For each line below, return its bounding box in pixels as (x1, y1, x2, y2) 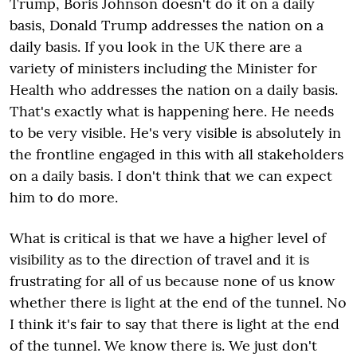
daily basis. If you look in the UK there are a (10, 37, 302, 56)
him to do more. (10, 187, 118, 206)
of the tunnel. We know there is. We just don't (10, 335, 317, 355)
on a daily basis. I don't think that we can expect (10, 166, 332, 185)
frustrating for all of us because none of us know (10, 271, 335, 290)
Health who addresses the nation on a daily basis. (10, 80, 338, 99)
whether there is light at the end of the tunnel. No (10, 292, 347, 312)
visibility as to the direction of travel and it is (10, 249, 309, 269)
